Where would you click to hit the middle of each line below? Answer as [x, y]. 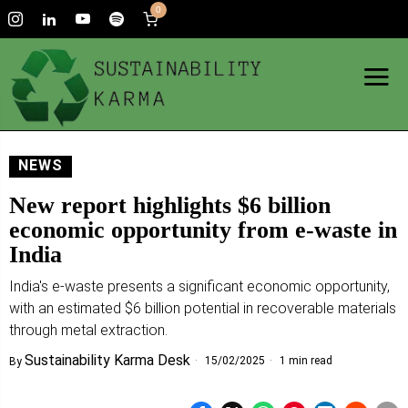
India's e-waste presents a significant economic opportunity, [199, 286]
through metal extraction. [88, 330]
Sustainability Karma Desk [107, 360]
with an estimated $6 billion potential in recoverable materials [203, 308]
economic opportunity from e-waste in [203, 230]
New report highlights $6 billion [170, 205]
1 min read [305, 361]
